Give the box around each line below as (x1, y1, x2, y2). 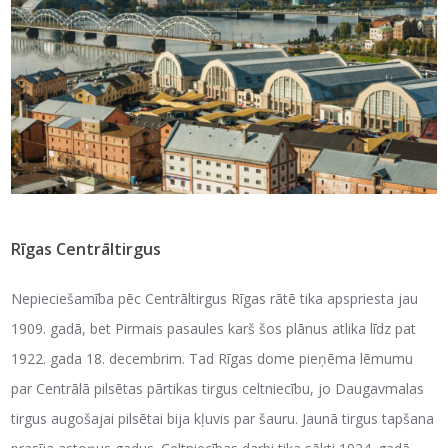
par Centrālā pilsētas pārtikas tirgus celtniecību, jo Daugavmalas (11, 378, 425, 398)
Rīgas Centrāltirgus (11, 238, 162, 261)
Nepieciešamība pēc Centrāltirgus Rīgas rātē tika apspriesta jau (11, 288, 419, 308)
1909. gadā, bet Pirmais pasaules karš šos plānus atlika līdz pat (11, 318, 417, 338)
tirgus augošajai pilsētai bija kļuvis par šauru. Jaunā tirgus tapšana (11, 408, 435, 428)
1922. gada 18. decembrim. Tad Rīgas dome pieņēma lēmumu (11, 348, 414, 368)
